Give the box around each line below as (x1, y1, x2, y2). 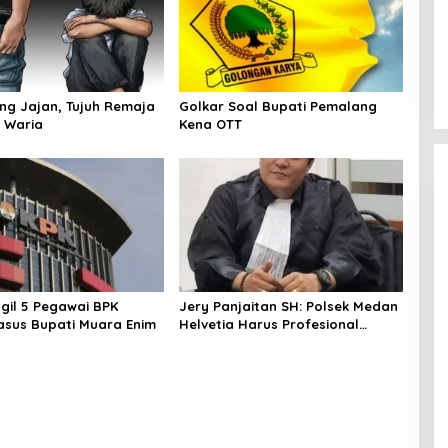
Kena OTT (178, 116, 242, 133)
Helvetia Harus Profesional (178, 315, 359, 332)
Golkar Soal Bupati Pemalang (178, 98, 377, 115)
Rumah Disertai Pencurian (178, 351, 350, 368)
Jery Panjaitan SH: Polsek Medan (178, 297, 398, 314)
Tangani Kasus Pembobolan (178, 333, 364, 350)
